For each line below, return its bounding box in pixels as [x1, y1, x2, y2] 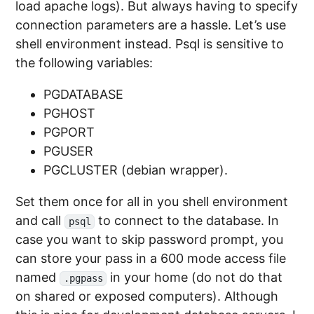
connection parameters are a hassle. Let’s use [15, 18, 287, 33]
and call [15, 213, 65, 228]
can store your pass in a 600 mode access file [15, 251, 287, 266]
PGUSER [43, 144, 94, 159]
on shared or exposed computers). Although [15, 289, 279, 304]
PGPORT [43, 125, 95, 140]
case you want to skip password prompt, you [15, 232, 284, 247]
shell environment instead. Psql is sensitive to [15, 36, 285, 52]
